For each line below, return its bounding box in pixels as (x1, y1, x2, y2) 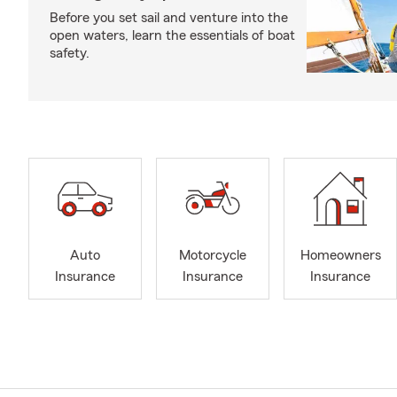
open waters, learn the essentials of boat (50, 28, 295, 43)
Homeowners (300, 248, 381, 263)
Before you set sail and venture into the (50, 11, 288, 25)
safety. (50, 46, 90, 60)
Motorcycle (179, 248, 246, 263)
